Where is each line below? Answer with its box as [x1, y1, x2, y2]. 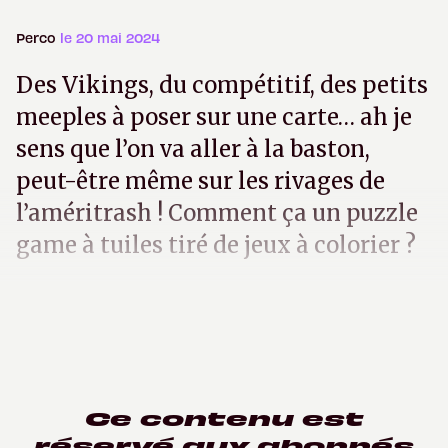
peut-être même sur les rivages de [16, 167, 385, 195]
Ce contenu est [84, 404, 364, 430]
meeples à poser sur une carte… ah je [16, 103, 412, 131]
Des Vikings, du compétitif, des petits [16, 71, 428, 99]
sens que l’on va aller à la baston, [16, 135, 370, 163]
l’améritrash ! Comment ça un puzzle [16, 199, 418, 227]
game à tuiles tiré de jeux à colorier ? [16, 231, 416, 259]
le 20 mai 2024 [60, 29, 160, 46]
